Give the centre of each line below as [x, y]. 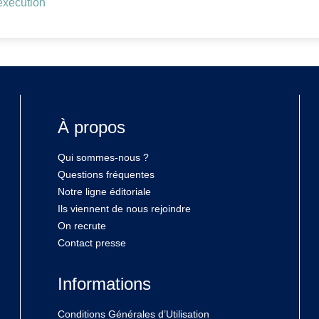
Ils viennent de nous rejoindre [125, 209]
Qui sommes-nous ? [104, 158]
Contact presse [92, 243]
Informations [105, 284]
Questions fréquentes [106, 175]
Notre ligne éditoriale [105, 192]
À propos [92, 127]
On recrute [82, 226]
